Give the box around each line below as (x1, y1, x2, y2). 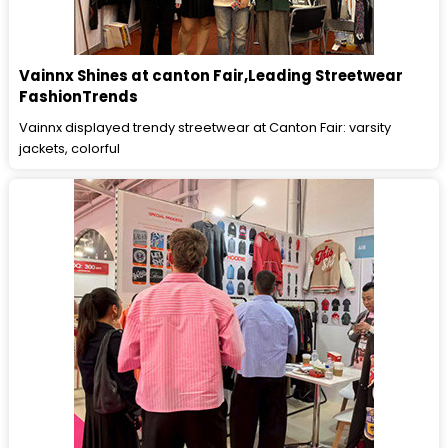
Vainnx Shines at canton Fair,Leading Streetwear (19, 65, 404, 87)
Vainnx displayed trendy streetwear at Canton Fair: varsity (19, 118, 392, 138)
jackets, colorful (19, 139, 121, 159)
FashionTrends (19, 86, 139, 108)
